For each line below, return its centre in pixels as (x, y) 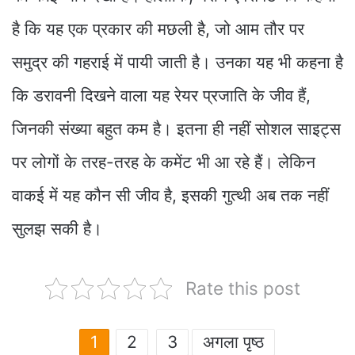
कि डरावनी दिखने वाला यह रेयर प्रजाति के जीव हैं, (161, 96)
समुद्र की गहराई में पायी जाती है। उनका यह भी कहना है (177, 63)
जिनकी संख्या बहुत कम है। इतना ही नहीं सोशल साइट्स (176, 129)
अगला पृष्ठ (233, 342)
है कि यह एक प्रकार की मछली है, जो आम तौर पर (158, 29)
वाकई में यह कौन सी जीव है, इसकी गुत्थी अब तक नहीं (170, 196)
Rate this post (243, 288)
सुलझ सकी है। (57, 229)
